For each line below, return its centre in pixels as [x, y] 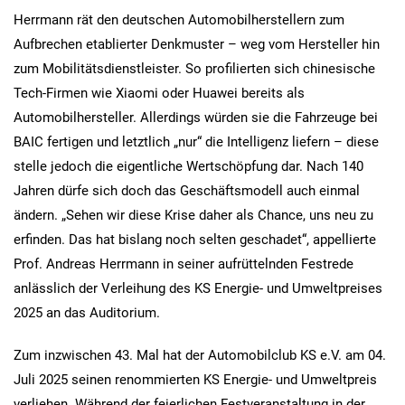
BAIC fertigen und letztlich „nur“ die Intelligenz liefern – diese [196, 141]
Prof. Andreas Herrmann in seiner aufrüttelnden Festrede [184, 264]
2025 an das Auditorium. [87, 312]
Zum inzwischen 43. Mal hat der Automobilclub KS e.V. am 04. [200, 355]
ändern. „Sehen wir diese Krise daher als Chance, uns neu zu [193, 215]
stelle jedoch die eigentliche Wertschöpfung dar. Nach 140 [188, 166]
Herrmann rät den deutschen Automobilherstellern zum [179, 19]
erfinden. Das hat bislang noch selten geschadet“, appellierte [195, 239]
